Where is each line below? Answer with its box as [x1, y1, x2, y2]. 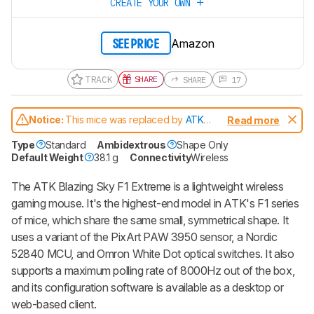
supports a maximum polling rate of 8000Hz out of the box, [11, 264, 295, 278]
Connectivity [130, 151, 191, 164]
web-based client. [11, 297, 97, 312]
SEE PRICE [112, 38, 160, 50]
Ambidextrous [97, 139, 166, 151]
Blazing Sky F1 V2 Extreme [29, 125, 144, 138]
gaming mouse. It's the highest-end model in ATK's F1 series [11, 196, 299, 211]
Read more [227, 114, 280, 126]
